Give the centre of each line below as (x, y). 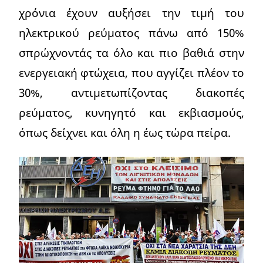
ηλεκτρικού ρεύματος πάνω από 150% (131, 33)
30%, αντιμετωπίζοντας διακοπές (131, 93)
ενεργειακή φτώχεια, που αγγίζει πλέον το (131, 73)
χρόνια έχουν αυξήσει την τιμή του (131, 13)
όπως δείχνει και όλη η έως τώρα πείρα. (125, 133)
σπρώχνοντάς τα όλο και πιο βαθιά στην (131, 53)
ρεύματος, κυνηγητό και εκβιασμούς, (131, 113)
